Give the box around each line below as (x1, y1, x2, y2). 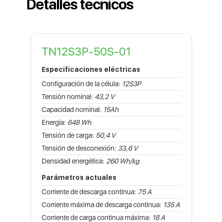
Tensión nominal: (41, 92, 95, 101)
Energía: (41, 118, 67, 126)
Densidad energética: (41, 157, 106, 165)
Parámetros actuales (41, 173, 116, 181)
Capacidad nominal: (41, 105, 103, 113)
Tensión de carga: (41, 131, 96, 139)
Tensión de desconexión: (41, 144, 118, 152)
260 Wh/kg (106, 157, 139, 165)
